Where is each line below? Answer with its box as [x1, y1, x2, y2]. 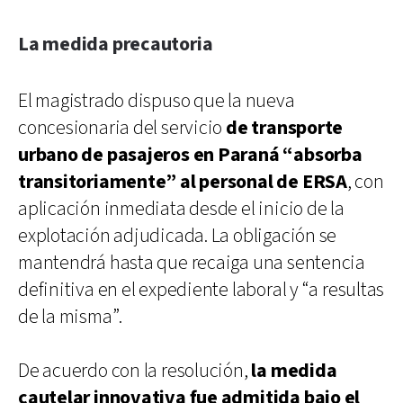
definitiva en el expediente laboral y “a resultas [18, 276, 385, 303]
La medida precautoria [18, 31, 213, 58]
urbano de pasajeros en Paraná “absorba [18, 141, 363, 168]
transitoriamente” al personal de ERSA [18, 168, 347, 195]
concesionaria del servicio [18, 114, 227, 141]
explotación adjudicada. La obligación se [18, 222, 337, 249]
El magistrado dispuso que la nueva [18, 87, 295, 114]
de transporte [226, 114, 344, 141]
